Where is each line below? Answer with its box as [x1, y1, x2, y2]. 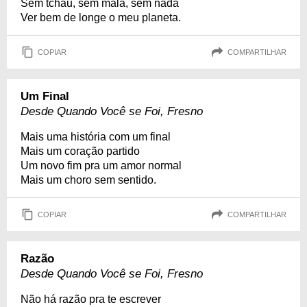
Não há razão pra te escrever [21, 293, 161, 305]
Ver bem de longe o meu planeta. [21, 12, 181, 23]
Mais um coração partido [21, 145, 140, 157]
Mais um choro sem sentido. [21, 174, 156, 186]
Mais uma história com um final [21, 131, 171, 143]
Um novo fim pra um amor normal [21, 160, 182, 171]
